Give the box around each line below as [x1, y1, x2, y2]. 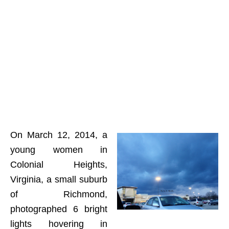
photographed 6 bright [10, 204, 107, 214]
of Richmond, [10, 189, 107, 199]
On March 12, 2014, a [10, 130, 107, 140]
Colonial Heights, [10, 159, 107, 170]
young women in [10, 145, 107, 155]
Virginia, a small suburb [10, 174, 107, 185]
